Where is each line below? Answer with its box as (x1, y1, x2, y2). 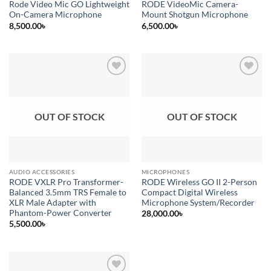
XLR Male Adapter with (8, 198, 96, 208)
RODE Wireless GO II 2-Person (141, 177, 257, 188)
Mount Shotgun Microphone (141, 10, 248, 20)
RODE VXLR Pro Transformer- (8, 177, 123, 188)
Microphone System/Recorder (141, 198, 255, 208)
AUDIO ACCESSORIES (8, 168, 75, 176)
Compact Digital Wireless (141, 188, 238, 198)
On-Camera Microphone (8, 10, 102, 20)
